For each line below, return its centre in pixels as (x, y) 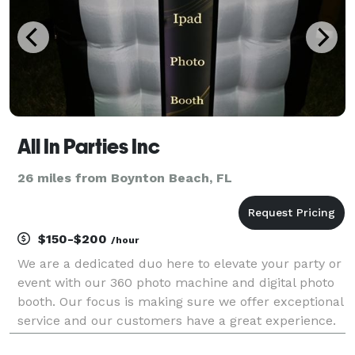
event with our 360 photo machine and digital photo (176, 282)
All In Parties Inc (89, 146)
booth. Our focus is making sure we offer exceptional (180, 301)
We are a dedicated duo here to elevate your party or (179, 263)
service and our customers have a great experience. (177, 320)
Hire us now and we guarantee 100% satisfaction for (177, 339)
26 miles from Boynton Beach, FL (125, 177)
